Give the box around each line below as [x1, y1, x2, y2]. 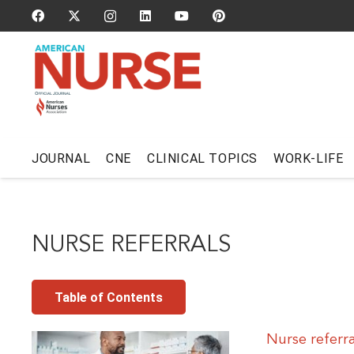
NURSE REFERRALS [32, 234, 231, 257]
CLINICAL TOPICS [147, 150, 258, 166]
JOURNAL [32, 150, 91, 166]
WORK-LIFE [273, 150, 344, 166]
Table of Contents [54, 289, 163, 305]
